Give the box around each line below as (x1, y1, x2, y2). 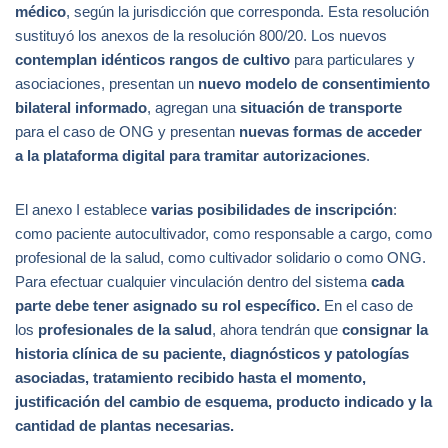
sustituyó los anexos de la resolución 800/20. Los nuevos (15, 27, 387, 45)
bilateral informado (15, 99, 147, 117)
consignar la (342, 321, 428, 339)
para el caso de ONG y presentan (15, 123, 239, 141)
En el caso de (320, 297, 413, 315)
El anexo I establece (15, 201, 151, 219)
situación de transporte (240, 99, 402, 117)
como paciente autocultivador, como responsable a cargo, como (15, 225, 432, 243)
